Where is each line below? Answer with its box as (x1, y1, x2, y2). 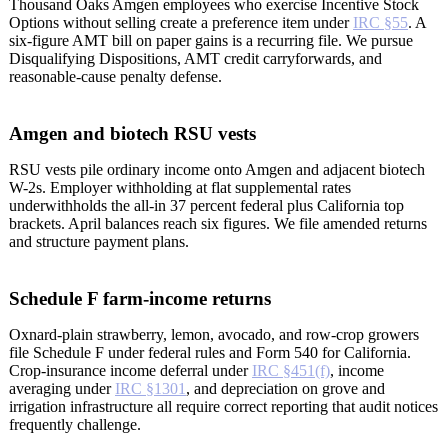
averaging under (9, 379, 115, 397)
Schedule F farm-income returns (9, 287, 271, 309)
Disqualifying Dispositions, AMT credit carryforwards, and (9, 50, 382, 68)
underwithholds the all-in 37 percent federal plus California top (9, 197, 404, 215)
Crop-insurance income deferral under (9, 361, 252, 379)
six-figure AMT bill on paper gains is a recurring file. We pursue (9, 32, 413, 50)
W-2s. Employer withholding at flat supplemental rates (9, 179, 351, 197)
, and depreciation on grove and (186, 379, 385, 397)
